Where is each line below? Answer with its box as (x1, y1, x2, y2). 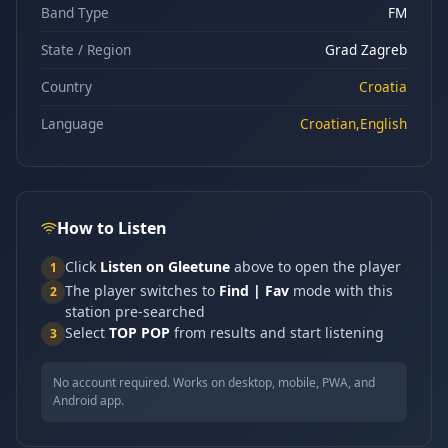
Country (41, 77, 92, 96)
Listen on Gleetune (100, 257, 230, 276)
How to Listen (57, 217, 167, 239)
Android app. (53, 392, 124, 409)
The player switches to (65, 281, 219, 300)
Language (41, 114, 104, 133)
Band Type (41, 3, 109, 22)
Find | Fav (219, 281, 289, 300)
